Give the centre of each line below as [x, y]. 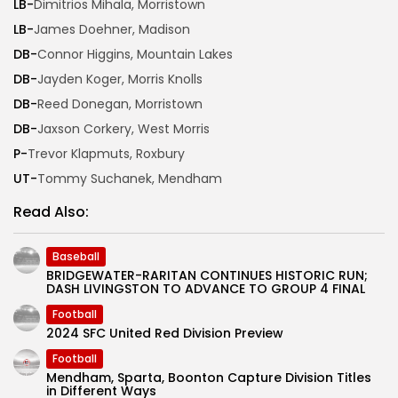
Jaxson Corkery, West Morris [123, 129]
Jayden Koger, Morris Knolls [120, 80]
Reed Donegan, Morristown [120, 104]
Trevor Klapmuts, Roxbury [106, 154]
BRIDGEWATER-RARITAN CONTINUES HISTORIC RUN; [207, 276]
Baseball [76, 257]
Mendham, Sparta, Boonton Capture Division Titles [209, 378]
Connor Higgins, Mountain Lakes [135, 55]
